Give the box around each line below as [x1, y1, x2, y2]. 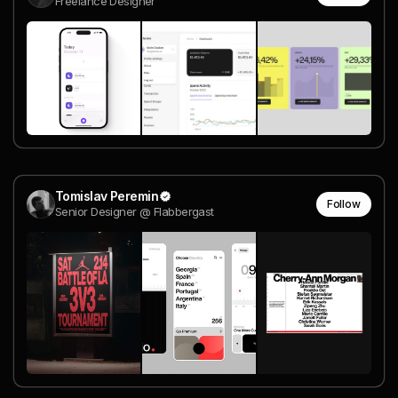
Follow [326, 196, 361, 211]
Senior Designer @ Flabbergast [55, 204, 214, 219]
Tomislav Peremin [55, 188, 159, 204]
